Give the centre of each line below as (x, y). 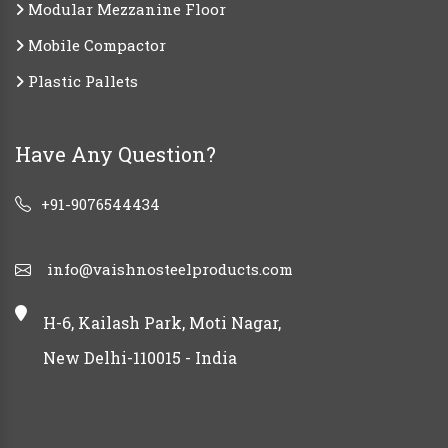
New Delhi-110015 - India (140, 358)
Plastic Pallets (81, 81)
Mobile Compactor (95, 45)
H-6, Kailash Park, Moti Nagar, (162, 323)
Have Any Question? (115, 154)
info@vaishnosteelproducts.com (170, 269)
